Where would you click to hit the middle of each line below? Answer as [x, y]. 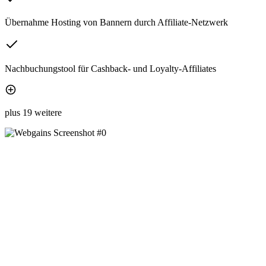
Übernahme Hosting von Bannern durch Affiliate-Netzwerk [116, 23]
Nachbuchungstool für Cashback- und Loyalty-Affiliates [110, 69]
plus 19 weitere [33, 113]
